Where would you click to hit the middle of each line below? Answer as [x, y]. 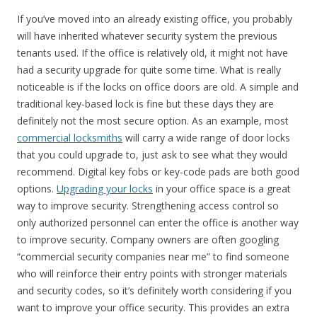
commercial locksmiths [70, 138]
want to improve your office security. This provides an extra [153, 308]
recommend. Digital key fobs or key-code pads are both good [158, 172]
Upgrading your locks [105, 189]
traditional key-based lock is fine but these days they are [145, 104]
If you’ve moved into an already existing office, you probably [155, 19]
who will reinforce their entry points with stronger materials [152, 274]
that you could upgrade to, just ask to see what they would [152, 155]
